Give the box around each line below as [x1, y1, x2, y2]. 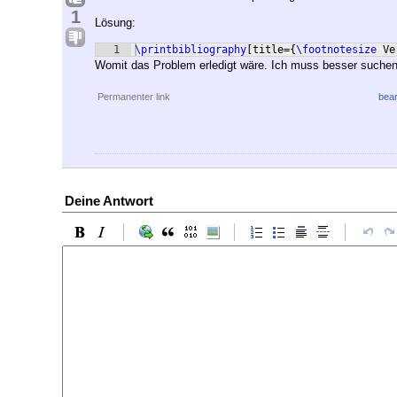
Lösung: [95, 16, 136, 30]
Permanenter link [97, 91, 170, 103]
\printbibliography [135, 43, 246, 57]
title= [253, 43, 290, 57]
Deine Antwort [65, 193, 153, 209]
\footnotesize [296, 43, 377, 57]
